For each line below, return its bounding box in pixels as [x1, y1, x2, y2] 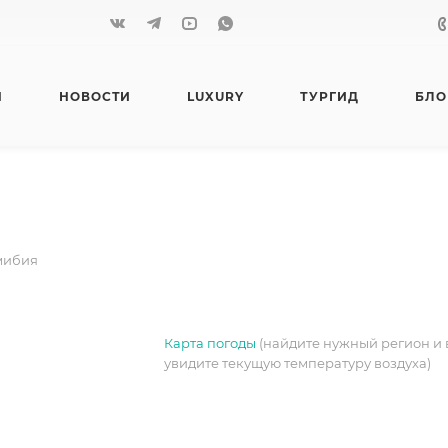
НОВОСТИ [58, 88, 132, 104]
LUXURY [187, 88, 245, 104]
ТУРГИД [300, 88, 359, 104]
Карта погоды [164, 335, 256, 351]
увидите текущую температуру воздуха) [164, 355, 431, 371]
